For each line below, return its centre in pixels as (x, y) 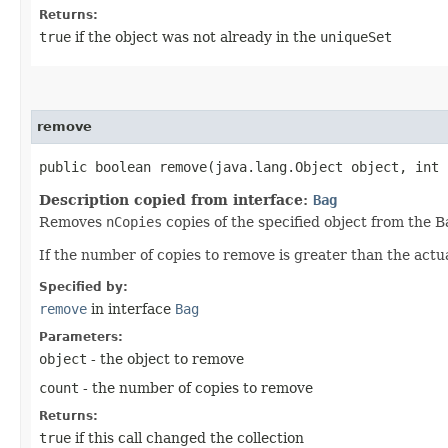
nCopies (134, 222)
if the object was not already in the (195, 37)
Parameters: (81, 337)
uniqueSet (356, 37)
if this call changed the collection (187, 438)
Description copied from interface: (176, 200)
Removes (72, 222)
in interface (131, 309)
